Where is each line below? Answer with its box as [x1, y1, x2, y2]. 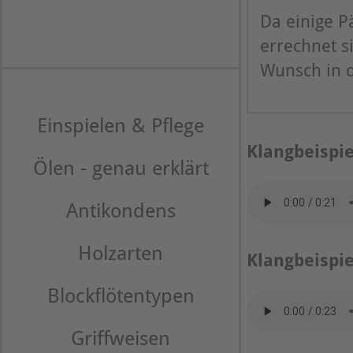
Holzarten [78, 241, 163, 265]
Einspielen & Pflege [37, 113, 204, 137]
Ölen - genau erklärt [32, 156, 209, 180]
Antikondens [65, 199, 176, 222]
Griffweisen [71, 326, 170, 350]
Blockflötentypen [46, 284, 195, 307]
